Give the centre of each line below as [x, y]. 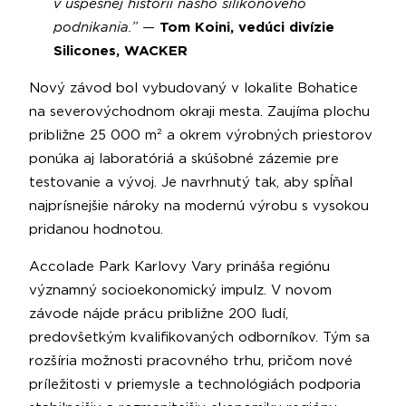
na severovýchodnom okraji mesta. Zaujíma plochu [199, 111]
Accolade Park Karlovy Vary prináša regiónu [179, 266]
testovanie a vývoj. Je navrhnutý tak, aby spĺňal [191, 182]
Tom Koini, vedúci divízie [246, 27]
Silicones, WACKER [120, 51]
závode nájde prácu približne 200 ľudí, [159, 314]
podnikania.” [95, 27]
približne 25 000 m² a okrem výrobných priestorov [201, 135]
